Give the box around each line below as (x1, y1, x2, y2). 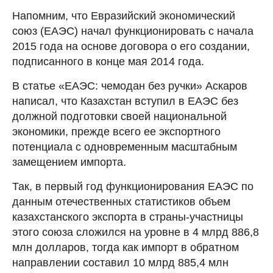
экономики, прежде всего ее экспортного (12, 125, 221, 138)
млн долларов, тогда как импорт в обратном (12, 241, 239, 253)
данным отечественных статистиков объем (12, 195, 230, 208)
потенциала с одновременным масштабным (12, 140, 237, 153)
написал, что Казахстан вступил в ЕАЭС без (12, 94, 238, 107)
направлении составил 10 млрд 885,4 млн (12, 256, 229, 269)
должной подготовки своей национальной (12, 110, 227, 122)
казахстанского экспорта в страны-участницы (12, 210, 243, 223)
